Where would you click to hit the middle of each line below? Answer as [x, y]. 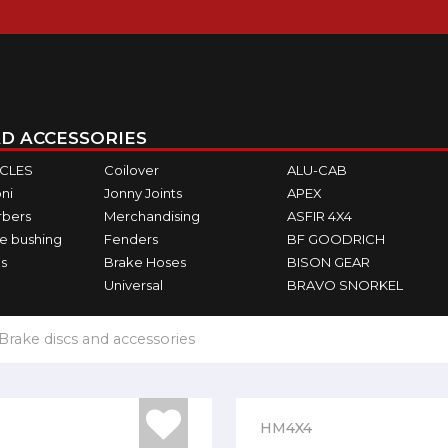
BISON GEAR [329, 261]
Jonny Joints [142, 192]
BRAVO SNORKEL [345, 284]
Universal [133, 284]
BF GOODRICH [336, 238]
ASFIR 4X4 [320, 215]
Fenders [130, 238]
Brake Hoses [144, 261]
